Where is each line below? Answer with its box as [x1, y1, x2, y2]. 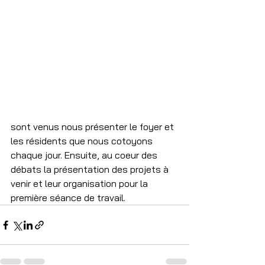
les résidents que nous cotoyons [11, 135, 155, 147]
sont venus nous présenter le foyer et [11, 121, 176, 132]
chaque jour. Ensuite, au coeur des [11, 149, 160, 161]
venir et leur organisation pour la [11, 177, 150, 189]
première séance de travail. [11, 192, 125, 203]
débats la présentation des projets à [11, 163, 171, 175]
